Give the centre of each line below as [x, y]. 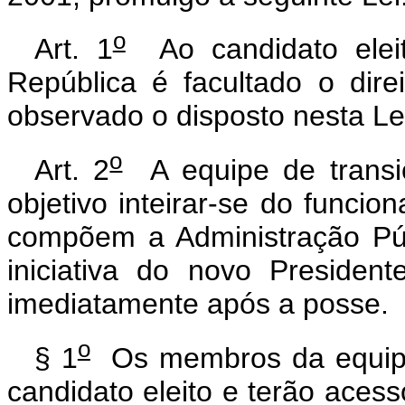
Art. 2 [72, 170]
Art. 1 [74, 49]
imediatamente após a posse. [198, 304]
